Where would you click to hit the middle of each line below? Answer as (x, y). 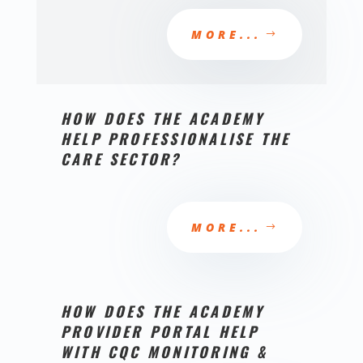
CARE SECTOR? (121, 159)
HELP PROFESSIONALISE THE (175, 139)
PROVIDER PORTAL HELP (160, 331)
